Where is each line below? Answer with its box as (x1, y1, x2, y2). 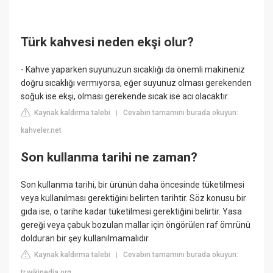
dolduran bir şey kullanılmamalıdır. (21, 233, 151, 244)
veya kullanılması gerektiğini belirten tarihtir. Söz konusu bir (21, 193, 247, 204)
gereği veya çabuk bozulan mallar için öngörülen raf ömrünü (21, 220, 251, 230)
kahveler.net (21, 126, 62, 135)
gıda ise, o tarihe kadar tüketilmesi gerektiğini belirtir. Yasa (21, 207, 243, 217)
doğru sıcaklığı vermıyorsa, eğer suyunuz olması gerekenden (21, 78, 252, 88)
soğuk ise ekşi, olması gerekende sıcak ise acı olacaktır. (21, 91, 230, 102)
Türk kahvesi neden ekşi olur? (21, 35, 194, 50)
